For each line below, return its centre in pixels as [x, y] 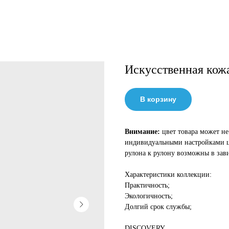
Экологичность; [149, 196]
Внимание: [142, 132]
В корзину [158, 99]
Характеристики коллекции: [168, 175]
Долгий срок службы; [158, 207]
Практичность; [147, 185]
